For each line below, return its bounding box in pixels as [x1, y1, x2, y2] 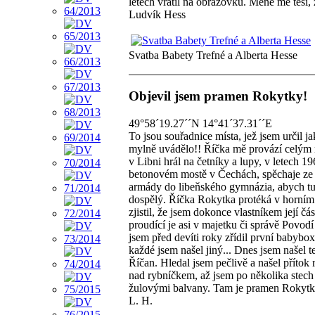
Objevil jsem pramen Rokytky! [129, 89, 307, 104]
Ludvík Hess [129, 8, 186, 21]
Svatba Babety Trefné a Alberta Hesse [129, 49, 297, 62]
